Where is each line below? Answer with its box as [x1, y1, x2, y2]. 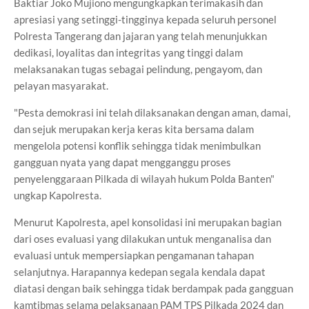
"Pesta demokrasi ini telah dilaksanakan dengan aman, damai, [14, 106, 290, 119]
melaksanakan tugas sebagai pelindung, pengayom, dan [14, 63, 262, 75]
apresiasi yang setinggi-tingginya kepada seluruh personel [14, 13, 277, 26]
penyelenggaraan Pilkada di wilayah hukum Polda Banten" [14, 172, 275, 185]
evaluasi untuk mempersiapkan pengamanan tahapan [14, 249, 254, 261]
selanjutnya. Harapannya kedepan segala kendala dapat [14, 266, 266, 278]
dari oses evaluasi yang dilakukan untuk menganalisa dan [14, 232, 271, 245]
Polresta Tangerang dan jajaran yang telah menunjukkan [14, 30, 267, 42]
